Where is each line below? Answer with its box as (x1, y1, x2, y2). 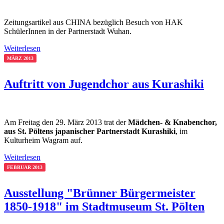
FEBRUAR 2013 (7, 164, 42, 170)
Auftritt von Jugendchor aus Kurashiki (4, 77, 204, 90)
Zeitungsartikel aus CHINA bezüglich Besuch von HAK (4, 17, 183, 26)
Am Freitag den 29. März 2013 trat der (4, 117, 128, 126)
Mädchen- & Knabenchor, (128, 117, 217, 126)
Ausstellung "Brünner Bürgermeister (4, 186, 195, 199)
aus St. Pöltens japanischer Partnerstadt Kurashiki (4, 126, 175, 135)
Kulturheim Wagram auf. (4, 135, 82, 144)
